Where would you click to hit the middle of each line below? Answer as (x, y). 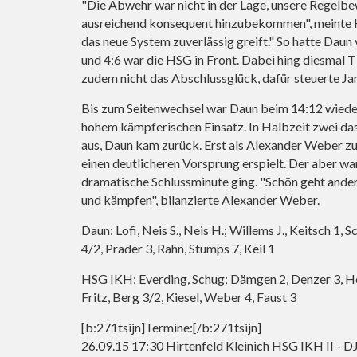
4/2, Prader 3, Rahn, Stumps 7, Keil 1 (178, 249)
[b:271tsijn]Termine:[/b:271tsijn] (171, 328)
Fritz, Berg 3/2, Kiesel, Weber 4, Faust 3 (189, 297)
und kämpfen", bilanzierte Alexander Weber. (200, 200)
